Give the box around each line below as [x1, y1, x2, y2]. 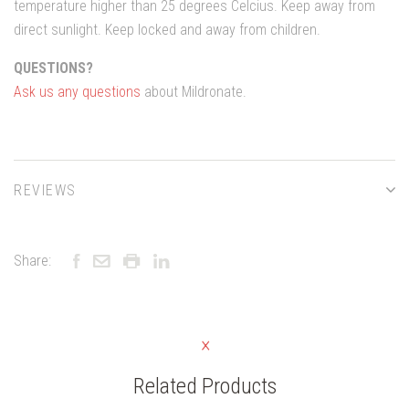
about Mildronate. [141, 82, 246, 100]
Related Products [132, 372, 277, 399]
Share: [14, 251, 51, 269]
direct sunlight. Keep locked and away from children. [14, 20, 320, 38]
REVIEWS [14, 181, 77, 199]
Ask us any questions [14, 82, 141, 100]
